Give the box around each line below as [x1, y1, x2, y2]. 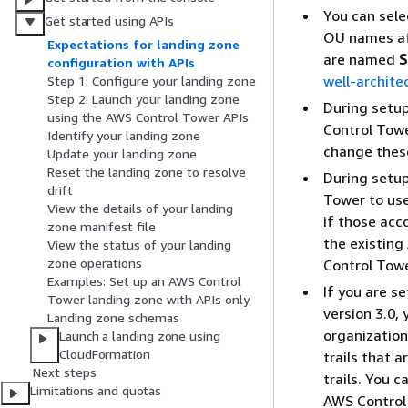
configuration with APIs [47, 55, 195, 71]
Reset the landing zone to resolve [47, 164, 246, 180]
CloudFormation [59, 346, 150, 362]
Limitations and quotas [30, 382, 162, 399]
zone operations [47, 255, 142, 271]
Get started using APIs [45, 13, 175, 29]
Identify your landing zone [47, 127, 200, 144]
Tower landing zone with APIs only [47, 291, 250, 308]
